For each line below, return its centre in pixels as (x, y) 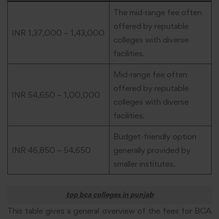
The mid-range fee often (157, 12)
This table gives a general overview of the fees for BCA (109, 210)
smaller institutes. (144, 164)
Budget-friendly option (155, 137)
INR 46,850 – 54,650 (51, 150)
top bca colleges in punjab (109, 194)
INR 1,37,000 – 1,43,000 (58, 33)
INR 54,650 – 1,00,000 (56, 95)
